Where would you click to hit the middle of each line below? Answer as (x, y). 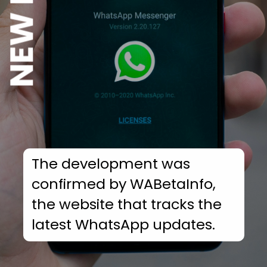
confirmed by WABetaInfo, (124, 184)
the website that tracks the (127, 204)
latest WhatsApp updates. (124, 225)
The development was (111, 164)
